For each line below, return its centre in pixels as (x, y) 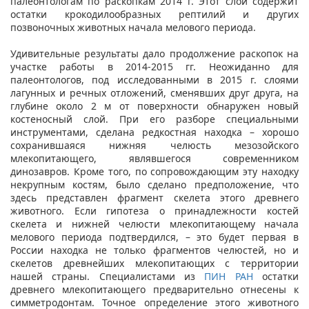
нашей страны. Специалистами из (108, 276)
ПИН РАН (229, 276)
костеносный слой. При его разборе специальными (154, 119)
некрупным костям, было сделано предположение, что (154, 184)
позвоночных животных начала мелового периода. (133, 27)
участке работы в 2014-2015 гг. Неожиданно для (154, 66)
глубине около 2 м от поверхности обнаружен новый (154, 106)
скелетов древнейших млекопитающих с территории (154, 263)
